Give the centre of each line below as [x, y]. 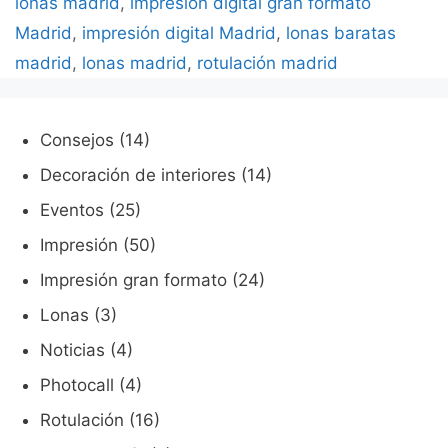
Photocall [77, 385]
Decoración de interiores [138, 175]
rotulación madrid [267, 63]
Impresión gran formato [133, 280]
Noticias [72, 350]
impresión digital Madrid [179, 33]
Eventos [72, 210]
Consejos [77, 140]
